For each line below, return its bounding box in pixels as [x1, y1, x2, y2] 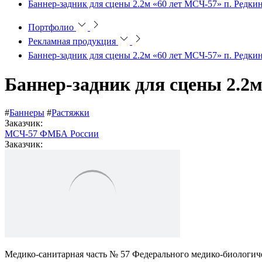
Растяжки [51, 107, 89, 118]
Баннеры [9, 107, 44, 118]
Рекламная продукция [28, 36, 116, 47]
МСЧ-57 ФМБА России [5, 128, 99, 139]
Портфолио [28, 22, 74, 33]
